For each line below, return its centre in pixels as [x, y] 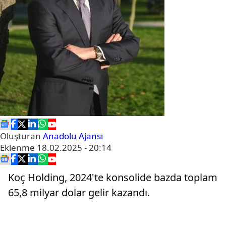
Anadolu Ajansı [73, 136]
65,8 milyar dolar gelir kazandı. [79, 192]
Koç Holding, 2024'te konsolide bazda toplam [113, 177]
